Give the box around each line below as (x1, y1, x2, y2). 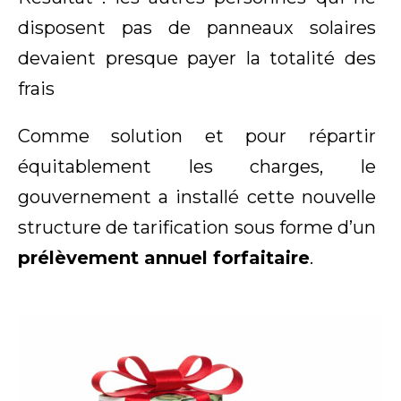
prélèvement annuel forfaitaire (18, 246, 310, 269)
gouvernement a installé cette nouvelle (18, 185, 376, 208)
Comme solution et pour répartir (18, 124, 376, 147)
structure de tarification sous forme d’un (18, 216, 376, 238)
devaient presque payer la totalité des (18, 47, 376, 70)
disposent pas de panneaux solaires (18, 17, 376, 39)
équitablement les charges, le (18, 155, 376, 177)
